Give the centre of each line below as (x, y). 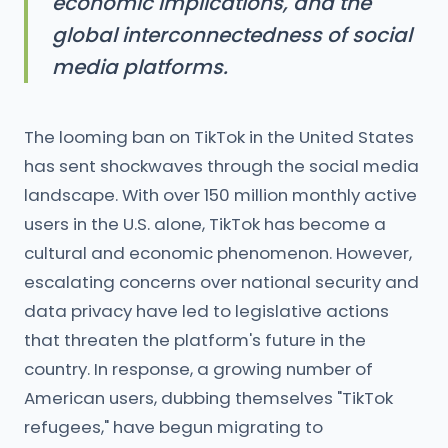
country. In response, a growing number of (198, 369)
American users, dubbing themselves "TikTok (208, 398)
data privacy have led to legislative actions (206, 311)
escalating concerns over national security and (221, 282)
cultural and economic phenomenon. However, (218, 253)
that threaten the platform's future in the (195, 340)
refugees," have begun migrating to (173, 427)
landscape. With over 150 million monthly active (220, 195)
